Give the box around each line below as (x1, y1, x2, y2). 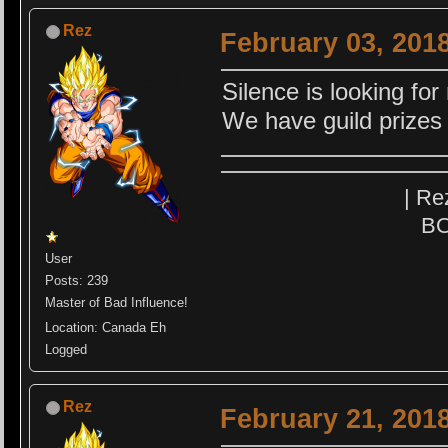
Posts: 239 (45, 272, 109, 288)
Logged (45, 341, 88, 357)
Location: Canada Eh (45, 319, 167, 335)
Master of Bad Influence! (45, 294, 189, 310)
